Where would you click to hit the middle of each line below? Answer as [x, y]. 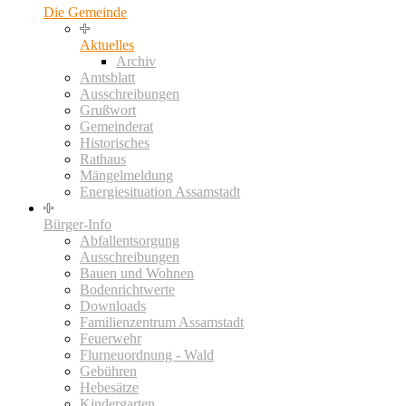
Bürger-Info [77, 224]
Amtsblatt [107, 77]
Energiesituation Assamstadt [160, 191]
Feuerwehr [111, 338]
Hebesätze [109, 387]
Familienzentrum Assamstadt [162, 322]
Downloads [113, 305]
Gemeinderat [116, 126]
